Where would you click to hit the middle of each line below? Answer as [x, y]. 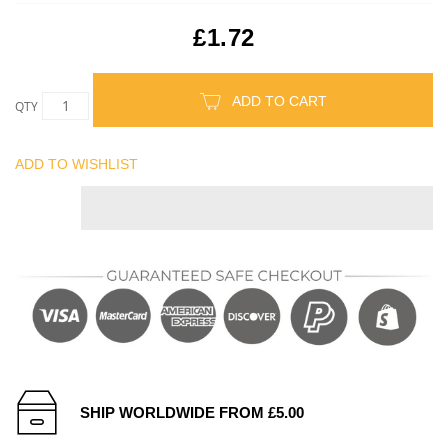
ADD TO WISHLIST [76, 163]
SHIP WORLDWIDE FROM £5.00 [192, 412]
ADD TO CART [279, 100]
